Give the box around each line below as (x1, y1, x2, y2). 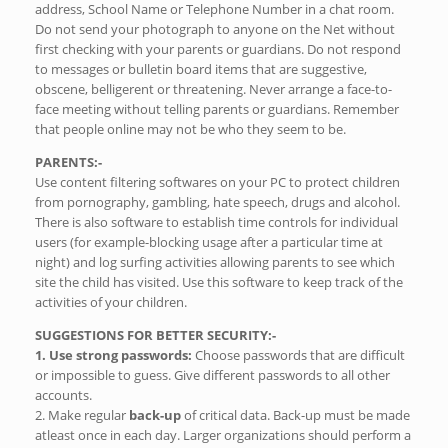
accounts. (35, 385, 92, 404)
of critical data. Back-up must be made (181, 405, 410, 424)
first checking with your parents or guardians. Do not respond (35, 39, 401, 58)
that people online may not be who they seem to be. (35, 119, 346, 138)
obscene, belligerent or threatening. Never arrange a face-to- (35, 79, 392, 98)
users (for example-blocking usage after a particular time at (35, 232, 383, 251)
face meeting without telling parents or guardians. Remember (35, 99, 399, 118)
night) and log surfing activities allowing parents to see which (35, 252, 395, 271)
